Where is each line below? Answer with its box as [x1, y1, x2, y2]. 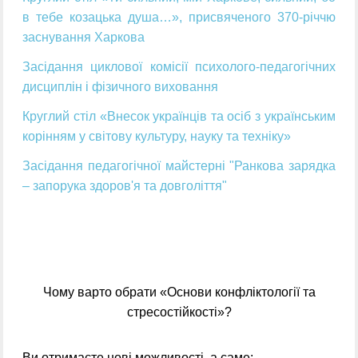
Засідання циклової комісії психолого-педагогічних [22, 60, 336, 74]
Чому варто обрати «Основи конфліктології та [42, 285, 316, 300]
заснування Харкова [22, 30, 145, 45]
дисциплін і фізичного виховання [22, 80, 219, 94]
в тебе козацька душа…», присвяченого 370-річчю [22, 10, 336, 25]
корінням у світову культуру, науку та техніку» [22, 129, 292, 144]
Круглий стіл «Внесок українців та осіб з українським [22, 109, 336, 124]
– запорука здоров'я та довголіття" [22, 179, 228, 193]
